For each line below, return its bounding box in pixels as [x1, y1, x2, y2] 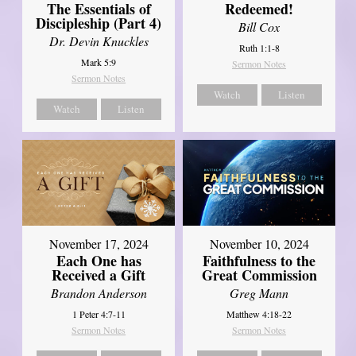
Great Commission [201, 264, 317, 285]
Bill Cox [238, 17, 281, 35]
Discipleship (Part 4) [36, 12, 162, 33]
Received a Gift [52, 264, 146, 285]
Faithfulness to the [203, 250, 316, 271]
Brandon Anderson [50, 284, 147, 301]
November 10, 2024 [209, 234, 309, 252]
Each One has [56, 250, 141, 271]
